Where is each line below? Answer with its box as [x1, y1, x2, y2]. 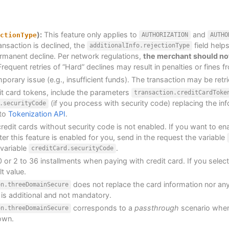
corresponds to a [71, 203, 134, 212]
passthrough [134, 203, 179, 212]
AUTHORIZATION [141, 31, 188, 39]
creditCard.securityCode [31, 145, 113, 152]
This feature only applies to [42, 30, 139, 39]
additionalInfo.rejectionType [89, 42, 190, 50]
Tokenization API [8, 109, 65, 118]
